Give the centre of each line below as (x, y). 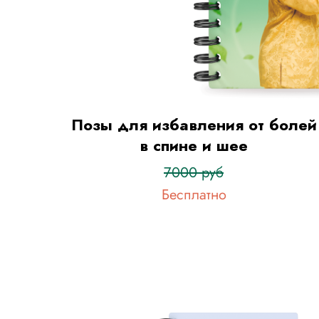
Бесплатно (194, 195)
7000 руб (194, 173)
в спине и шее (194, 145)
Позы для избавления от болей (194, 125)
